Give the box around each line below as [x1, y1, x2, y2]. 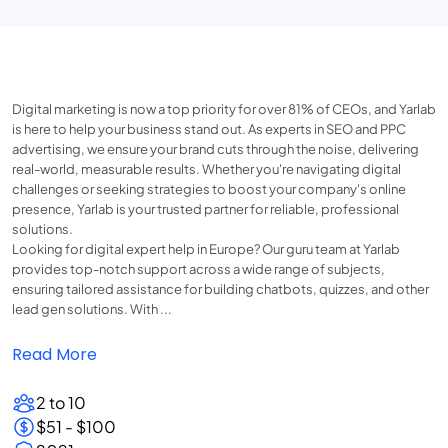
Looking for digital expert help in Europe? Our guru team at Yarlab [12, 241, 400, 257]
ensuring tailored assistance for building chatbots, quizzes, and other [12, 281, 429, 297]
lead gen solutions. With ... [12, 301, 172, 317]
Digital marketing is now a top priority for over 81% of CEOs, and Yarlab [12, 101, 436, 117]
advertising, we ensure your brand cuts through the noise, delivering [12, 141, 419, 157]
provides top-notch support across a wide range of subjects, [12, 261, 385, 277]
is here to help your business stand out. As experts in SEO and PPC [12, 121, 406, 137]
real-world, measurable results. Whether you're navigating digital [12, 161, 401, 177]
